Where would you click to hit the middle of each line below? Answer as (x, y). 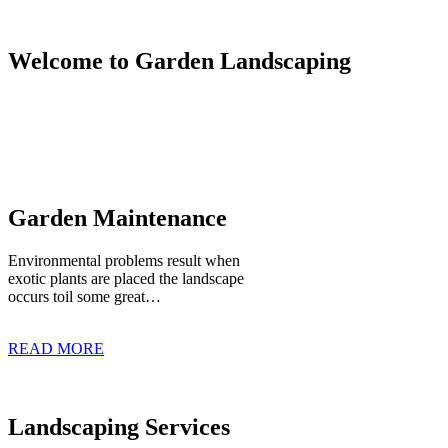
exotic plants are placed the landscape (126, 279)
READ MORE (56, 349)
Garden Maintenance (117, 218)
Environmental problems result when (124, 261)
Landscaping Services (119, 427)
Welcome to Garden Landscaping (179, 61)
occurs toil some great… (84, 297)
